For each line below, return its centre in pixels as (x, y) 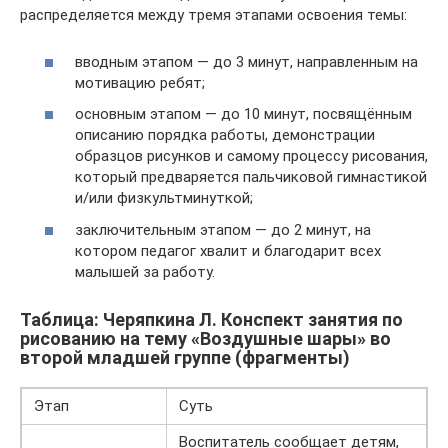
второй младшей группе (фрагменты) (185, 357)
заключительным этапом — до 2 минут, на (223, 229)
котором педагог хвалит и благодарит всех (228, 250)
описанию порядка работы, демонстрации (225, 135)
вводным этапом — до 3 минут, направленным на (246, 61)
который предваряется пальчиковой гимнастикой (251, 177)
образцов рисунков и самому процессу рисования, (251, 156)
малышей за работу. (145, 271)
